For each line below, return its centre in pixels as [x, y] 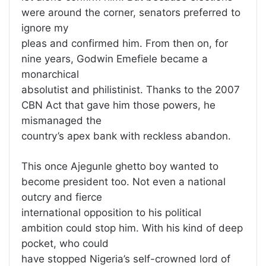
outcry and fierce [62, 197]
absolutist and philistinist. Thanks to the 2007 [131, 90]
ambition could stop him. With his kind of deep [132, 228]
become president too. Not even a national [123, 182]
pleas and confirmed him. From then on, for [125, 44]
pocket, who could [65, 244]
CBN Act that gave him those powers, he [118, 105]
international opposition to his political [111, 213]
